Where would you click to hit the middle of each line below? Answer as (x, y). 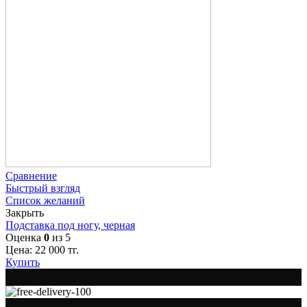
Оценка (25, 237)
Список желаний (45, 200)
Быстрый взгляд (43, 188)
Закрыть (25, 212)
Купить (23, 262)
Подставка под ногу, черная (70, 225)
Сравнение (31, 175)
